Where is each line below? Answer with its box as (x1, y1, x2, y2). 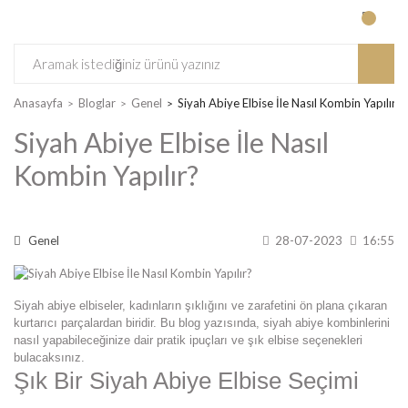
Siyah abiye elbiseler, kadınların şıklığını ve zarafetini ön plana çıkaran (14, 299, 387, 313)
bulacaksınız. (14, 351, 85, 365)
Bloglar (78, 96, 116, 110)
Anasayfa (14, 96, 63, 110)
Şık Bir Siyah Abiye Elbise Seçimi (14, 367, 359, 395)
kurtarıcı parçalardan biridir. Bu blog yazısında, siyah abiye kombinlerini (14, 316, 390, 331)
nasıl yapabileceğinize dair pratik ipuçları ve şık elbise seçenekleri (14, 333, 362, 348)
